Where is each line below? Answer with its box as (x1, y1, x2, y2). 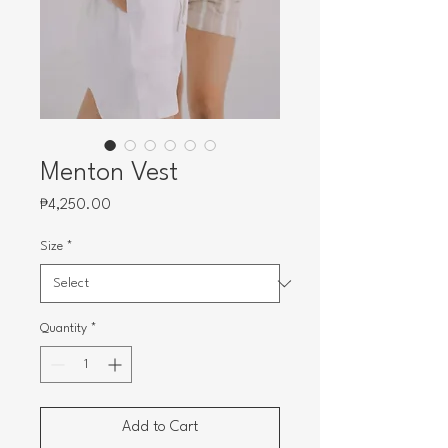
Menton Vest (40, 160, 178, 186)
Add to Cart (122, 420, 198, 435)
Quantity (40, 322, 87, 335)
